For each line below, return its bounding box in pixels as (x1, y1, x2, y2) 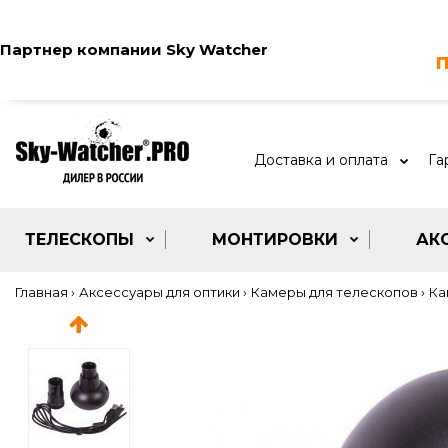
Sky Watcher (166, 40, 268, 59)
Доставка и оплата (253, 151, 388, 169)
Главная (15, 283, 68, 300)
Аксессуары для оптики (79, 283, 240, 300)
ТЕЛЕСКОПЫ (25, 230, 134, 249)
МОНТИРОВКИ (212, 230, 338, 249)
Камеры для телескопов (251, 283, 418, 300)
